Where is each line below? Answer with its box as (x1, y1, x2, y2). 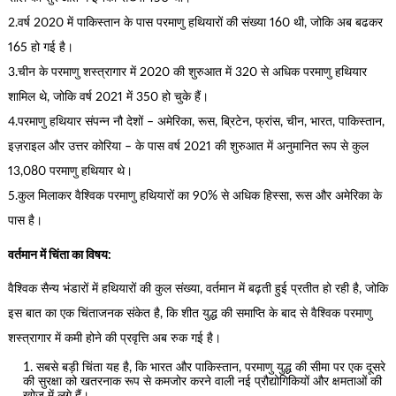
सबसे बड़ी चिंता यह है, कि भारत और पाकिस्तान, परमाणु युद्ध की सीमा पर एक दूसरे (36, 361, 386, 374)
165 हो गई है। (7, 42, 73, 55)
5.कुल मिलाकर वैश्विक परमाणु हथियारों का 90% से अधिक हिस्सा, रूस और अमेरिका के (7, 190, 382, 203)
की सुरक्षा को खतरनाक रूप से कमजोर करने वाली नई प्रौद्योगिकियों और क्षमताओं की (23, 375, 383, 388)
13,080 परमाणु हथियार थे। (7, 165, 133, 179)
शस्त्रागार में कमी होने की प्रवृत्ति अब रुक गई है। (7, 332, 221, 346)
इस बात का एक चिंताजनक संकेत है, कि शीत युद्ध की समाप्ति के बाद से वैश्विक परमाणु (7, 308, 372, 321)
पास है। (7, 215, 42, 228)
